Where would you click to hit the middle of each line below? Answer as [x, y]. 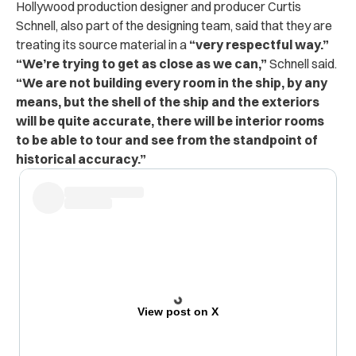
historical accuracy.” [81, 159]
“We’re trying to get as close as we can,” [143, 64]
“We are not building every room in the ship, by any [172, 83]
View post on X [178, 312]
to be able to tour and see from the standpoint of [167, 140]
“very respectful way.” [258, 45]
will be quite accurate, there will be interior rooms [170, 121]
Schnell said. [303, 64]
